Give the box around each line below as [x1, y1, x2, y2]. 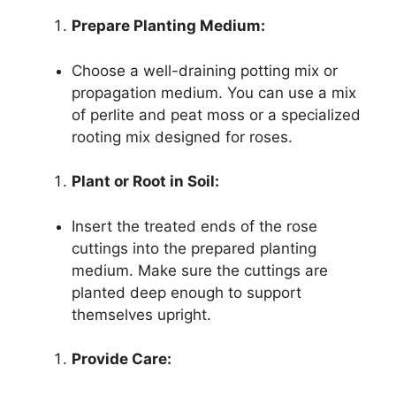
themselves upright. [72, 305, 211, 324]
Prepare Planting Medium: [72, 17, 265, 35]
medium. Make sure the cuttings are [72, 261, 328, 279]
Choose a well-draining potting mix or [72, 61, 338, 80]
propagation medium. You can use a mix [72, 83, 356, 102]
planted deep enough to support [72, 283, 301, 301]
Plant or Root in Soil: [72, 172, 219, 191]
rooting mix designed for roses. [72, 127, 293, 146]
